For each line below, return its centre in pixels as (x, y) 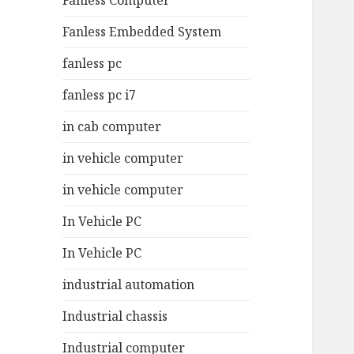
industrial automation (129, 285)
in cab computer (112, 127)
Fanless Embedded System (142, 32)
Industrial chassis (115, 316)
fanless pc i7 (100, 95)
